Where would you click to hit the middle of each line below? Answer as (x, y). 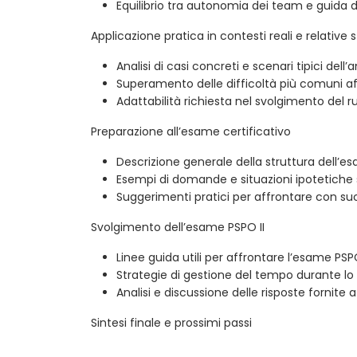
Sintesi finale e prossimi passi (171, 323)
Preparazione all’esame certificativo (191, 132)
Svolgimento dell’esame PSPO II (178, 228)
